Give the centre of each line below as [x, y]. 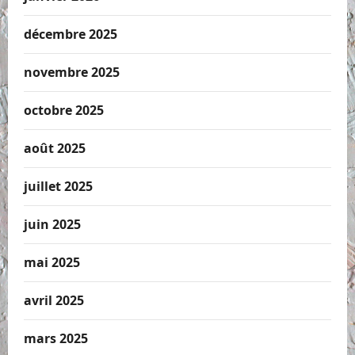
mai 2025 [52, 263]
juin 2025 [52, 225]
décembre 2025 [71, 34]
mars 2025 [56, 339]
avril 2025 [54, 301]
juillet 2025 [58, 187]
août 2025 [55, 149]
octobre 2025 [64, 111]
